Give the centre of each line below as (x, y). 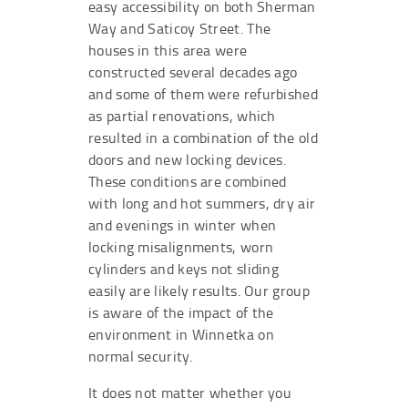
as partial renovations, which (182, 115)
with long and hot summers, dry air (202, 203)
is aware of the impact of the (181, 312)
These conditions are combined (188, 181)
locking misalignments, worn (181, 246)
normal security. (140, 356)
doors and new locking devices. (188, 159)
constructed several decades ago (193, 71)
